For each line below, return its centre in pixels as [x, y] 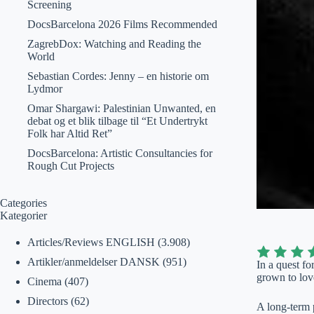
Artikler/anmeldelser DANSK [93, 262]
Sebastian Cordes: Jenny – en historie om [118, 76]
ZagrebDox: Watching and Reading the [114, 44]
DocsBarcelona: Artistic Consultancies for [120, 153]
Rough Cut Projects [70, 166]
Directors [47, 301]
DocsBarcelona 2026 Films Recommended [122, 24]
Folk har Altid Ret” [69, 134]
